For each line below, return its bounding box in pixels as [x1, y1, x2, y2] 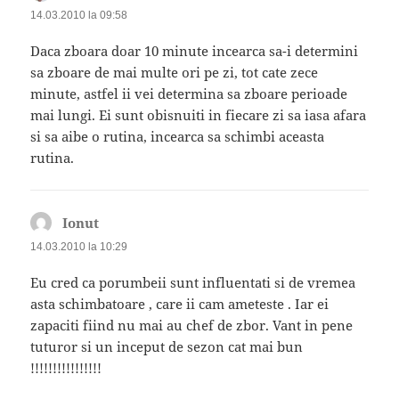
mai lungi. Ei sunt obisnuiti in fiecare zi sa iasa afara [30, 105, 367, 124]
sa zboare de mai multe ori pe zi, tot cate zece [30, 62, 319, 81]
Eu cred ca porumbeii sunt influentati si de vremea [30, 273, 356, 292]
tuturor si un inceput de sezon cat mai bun [30, 338, 304, 356]
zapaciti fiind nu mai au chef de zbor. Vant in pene [30, 316, 354, 335]
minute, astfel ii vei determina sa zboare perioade [30, 84, 348, 102]
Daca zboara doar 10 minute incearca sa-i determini [30, 41, 359, 60]
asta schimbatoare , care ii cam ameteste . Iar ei [30, 295, 330, 313]
